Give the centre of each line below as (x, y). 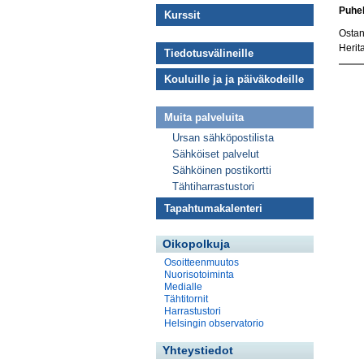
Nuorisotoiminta (199, 275)
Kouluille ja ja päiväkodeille (234, 79)
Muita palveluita (204, 117)
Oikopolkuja (196, 244)
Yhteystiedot (198, 350)
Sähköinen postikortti (222, 170)
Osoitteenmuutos (201, 262)
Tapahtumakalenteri (213, 208)
